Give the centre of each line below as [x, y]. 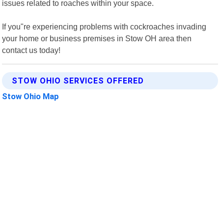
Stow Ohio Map [31, 96]
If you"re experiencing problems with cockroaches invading [104, 26]
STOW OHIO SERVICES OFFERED [78, 81]
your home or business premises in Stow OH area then [97, 38]
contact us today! [31, 50]
